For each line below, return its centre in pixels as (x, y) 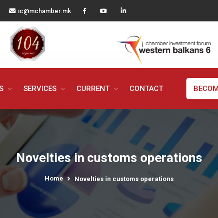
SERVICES (41, 88)
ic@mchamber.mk (45, 11)
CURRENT (94, 88)
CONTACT (146, 88)
